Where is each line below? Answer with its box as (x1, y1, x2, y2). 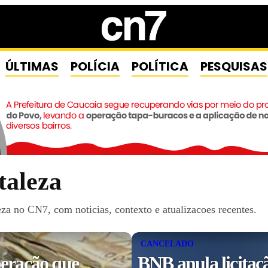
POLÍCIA (70, 58, 120, 75)
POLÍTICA (131, 58, 188, 75)
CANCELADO (141, 239, 194, 248)
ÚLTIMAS (5, 58, 59, 75)
